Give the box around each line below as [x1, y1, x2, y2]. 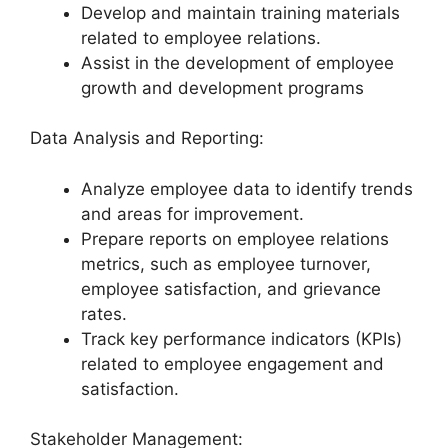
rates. [81, 303, 127, 324]
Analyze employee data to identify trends [81, 178, 413, 199]
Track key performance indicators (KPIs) [81, 328, 402, 349]
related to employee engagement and [81, 353, 384, 374]
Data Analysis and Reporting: [30, 128, 264, 148]
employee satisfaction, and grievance [81, 278, 381, 299]
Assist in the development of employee [81, 52, 394, 73]
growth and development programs [81, 77, 364, 98]
